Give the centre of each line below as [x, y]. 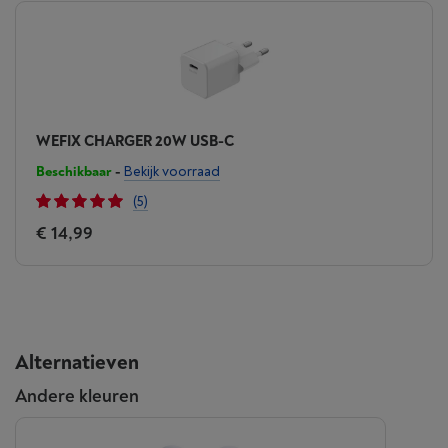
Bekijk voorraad [172, 171]
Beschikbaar [74, 171]
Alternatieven [77, 362]
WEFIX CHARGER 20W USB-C [135, 141]
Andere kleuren [77, 396]
